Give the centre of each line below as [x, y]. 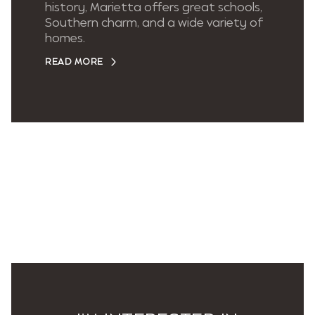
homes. [65, 38]
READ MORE [74, 62]
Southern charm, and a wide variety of [154, 22]
